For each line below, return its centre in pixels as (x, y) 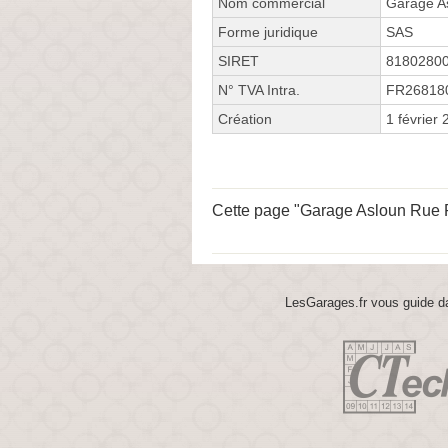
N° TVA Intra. (259, 89)
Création (245, 118)
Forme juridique (268, 31)
